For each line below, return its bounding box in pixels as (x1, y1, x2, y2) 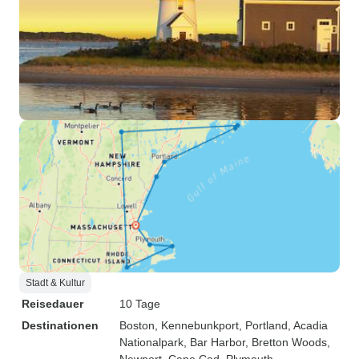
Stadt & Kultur (26, 277, 85, 288)
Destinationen (22, 319, 99, 332)
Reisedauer (22, 297, 83, 310)
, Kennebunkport (155, 319, 239, 332)
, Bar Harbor (184, 336, 245, 349)
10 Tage (119, 297, 160, 310)
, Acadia (288, 319, 328, 332)
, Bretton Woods (245, 336, 327, 349)
